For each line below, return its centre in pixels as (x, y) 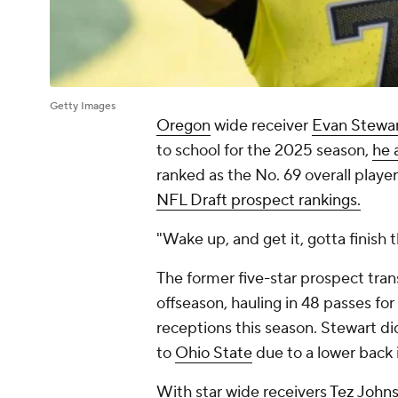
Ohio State (214, 354)
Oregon (183, 126)
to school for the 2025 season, (264, 151)
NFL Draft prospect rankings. (259, 201)
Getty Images (83, 107)
